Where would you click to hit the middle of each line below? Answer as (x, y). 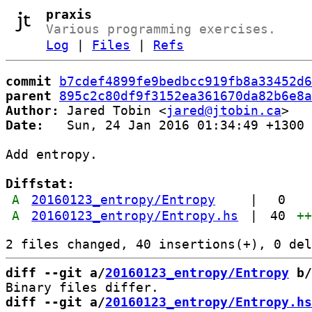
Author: (32, 110)
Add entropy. (52, 154)
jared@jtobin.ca (224, 110)
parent (29, 96)
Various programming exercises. (161, 29)
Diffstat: (40, 184)
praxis (69, 14)
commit (29, 81)
